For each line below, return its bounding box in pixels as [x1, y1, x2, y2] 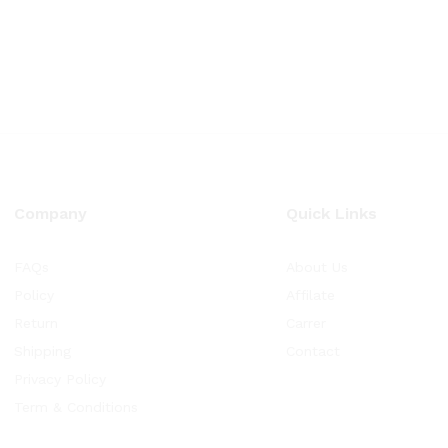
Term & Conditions [14, 399, 138, 415]
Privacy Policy [14, 371, 106, 387]
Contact [286, 343, 340, 359]
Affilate [286, 287, 335, 303]
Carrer [286, 315, 326, 331]
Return [14, 315, 58, 331]
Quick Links [286, 204, 377, 223]
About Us [286, 259, 348, 275]
